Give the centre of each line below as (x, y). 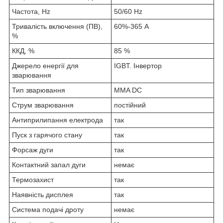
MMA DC (128, 90)
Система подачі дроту (48, 209)
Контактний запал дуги (49, 165)
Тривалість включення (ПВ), (57, 26)
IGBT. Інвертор (138, 65)
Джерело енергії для (45, 65)
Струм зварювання (43, 105)
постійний (130, 105)
